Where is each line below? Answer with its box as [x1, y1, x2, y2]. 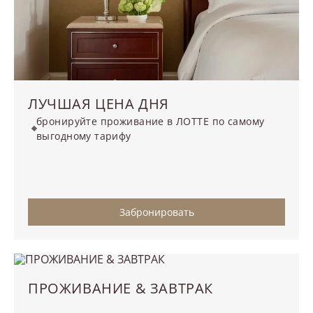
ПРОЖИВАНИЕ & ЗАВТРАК [28, 279, 213, 298]
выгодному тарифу [36, 129, 131, 143]
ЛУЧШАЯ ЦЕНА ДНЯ [28, 94, 169, 114]
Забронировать [119, 205, 194, 219]
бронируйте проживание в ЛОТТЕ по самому [36, 115, 265, 129]
